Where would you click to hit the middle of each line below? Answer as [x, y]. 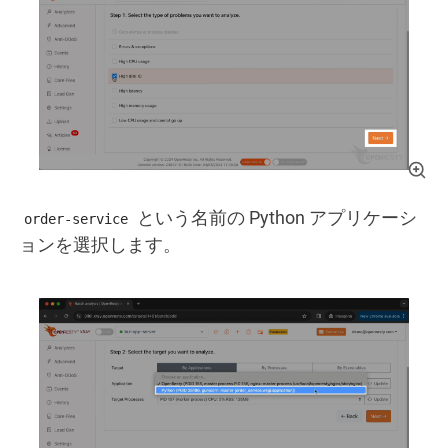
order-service [76, 219]
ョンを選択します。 [100, 245]
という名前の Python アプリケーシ [275, 218]
